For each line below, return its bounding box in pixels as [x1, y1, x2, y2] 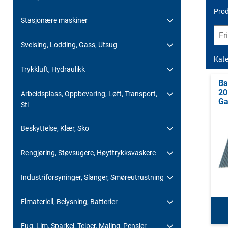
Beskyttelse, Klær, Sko [21, 124, 89, 132]
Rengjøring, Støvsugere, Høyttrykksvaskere [21, 148, 156, 157]
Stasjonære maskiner [21, 16, 88, 24]
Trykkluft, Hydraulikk [21, 65, 85, 73]
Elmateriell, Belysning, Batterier [21, 197, 118, 206]
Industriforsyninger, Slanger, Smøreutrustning [21, 173, 164, 181]
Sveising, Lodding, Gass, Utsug [21, 40, 117, 49]
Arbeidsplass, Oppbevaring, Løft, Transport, [21, 89, 157, 98]
